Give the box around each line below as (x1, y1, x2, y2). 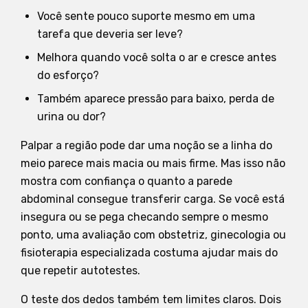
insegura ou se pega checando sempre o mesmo (21, 210, 268, 223)
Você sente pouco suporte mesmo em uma (37, 9, 255, 23)
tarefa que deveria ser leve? (37, 27, 183, 41)
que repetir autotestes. (21, 263, 140, 277)
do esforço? (37, 68, 99, 82)
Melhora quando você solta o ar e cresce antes (37, 50, 276, 64)
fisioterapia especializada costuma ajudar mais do (21, 245, 278, 259)
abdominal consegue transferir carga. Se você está (21, 192, 285, 206)
